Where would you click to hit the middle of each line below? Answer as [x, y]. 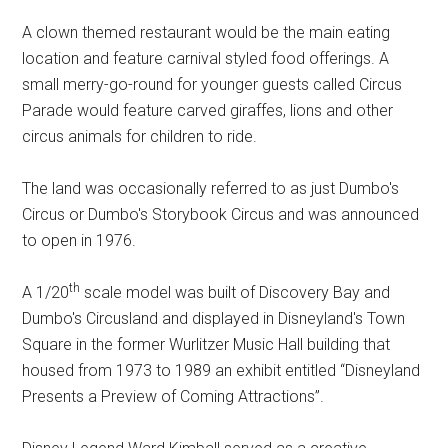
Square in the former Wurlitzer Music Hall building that [206, 344]
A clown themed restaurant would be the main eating [206, 32]
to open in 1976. [79, 240]
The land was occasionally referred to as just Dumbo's [211, 188]
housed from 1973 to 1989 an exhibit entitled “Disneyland [221, 370]
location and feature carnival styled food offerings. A [206, 58]
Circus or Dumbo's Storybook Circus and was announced [221, 214]
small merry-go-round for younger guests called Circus [212, 84]
